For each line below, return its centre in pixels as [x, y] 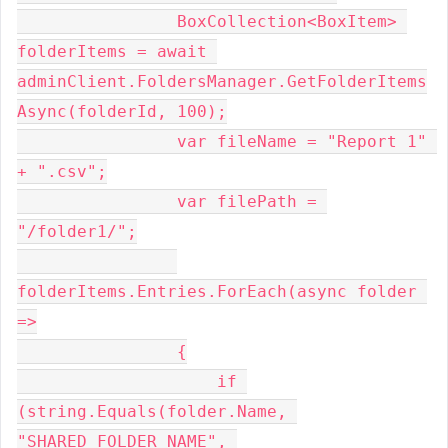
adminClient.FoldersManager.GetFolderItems [222, 81]
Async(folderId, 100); [122, 111]
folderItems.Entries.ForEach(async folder [217, 291]
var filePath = [27, 201]
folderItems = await [112, 51]
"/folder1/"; [77, 231]
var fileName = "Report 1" [27, 141]
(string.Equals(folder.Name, [152, 411]
